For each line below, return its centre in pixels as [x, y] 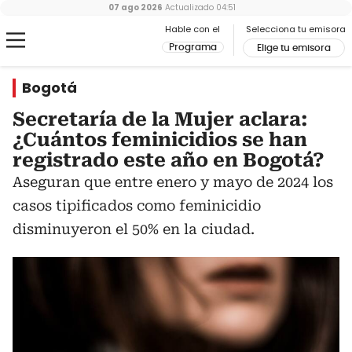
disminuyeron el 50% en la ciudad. [134, 229]
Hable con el [192, 29]
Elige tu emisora [294, 48]
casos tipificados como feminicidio [137, 205]
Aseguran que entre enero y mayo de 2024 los [173, 182]
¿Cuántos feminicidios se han [160, 140]
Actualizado [188, 7]
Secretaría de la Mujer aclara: [160, 119]
